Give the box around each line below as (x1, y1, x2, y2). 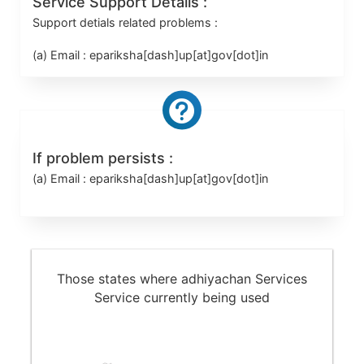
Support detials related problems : (32, 15, 218, 30)
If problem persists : (32, 149, 173, 167)
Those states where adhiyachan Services (57, 271, 307, 288)
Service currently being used (94, 289, 270, 306)
